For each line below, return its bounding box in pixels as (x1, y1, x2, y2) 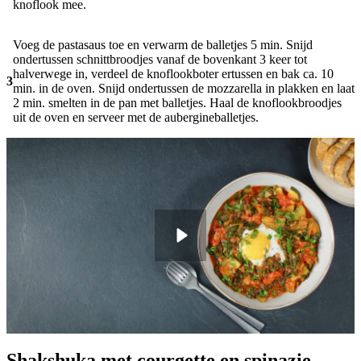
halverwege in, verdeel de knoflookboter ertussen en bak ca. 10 (13, 66, 334, 81)
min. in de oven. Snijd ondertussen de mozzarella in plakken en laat (13, 81, 355, 95)
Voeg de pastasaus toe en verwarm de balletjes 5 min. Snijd (13, 37, 313, 52)
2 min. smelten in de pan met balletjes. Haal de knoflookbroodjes (13, 95, 342, 110)
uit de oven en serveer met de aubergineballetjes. (13, 110, 259, 124)
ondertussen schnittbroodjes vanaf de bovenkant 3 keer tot (13, 52, 307, 66)
